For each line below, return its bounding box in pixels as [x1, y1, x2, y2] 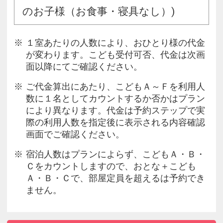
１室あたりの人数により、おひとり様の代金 [26, 38, 205, 48]
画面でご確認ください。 [26, 129, 124, 140]
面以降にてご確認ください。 [26, 62, 142, 72]
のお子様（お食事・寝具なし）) [22, 5, 175, 18]
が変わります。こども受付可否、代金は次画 [26, 50, 205, 60]
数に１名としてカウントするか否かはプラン [26, 94, 205, 104]
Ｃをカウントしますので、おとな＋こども [26, 161, 196, 172]
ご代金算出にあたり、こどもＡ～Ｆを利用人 [26, 82, 205, 92]
